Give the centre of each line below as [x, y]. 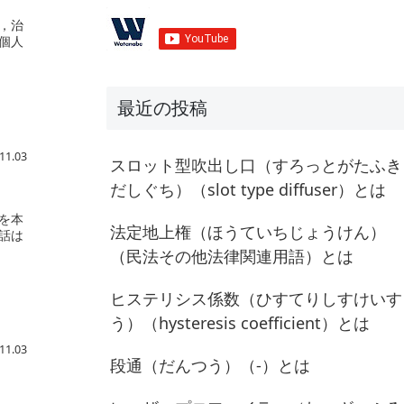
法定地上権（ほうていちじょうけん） [248, 231]
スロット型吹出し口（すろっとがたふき [256, 165]
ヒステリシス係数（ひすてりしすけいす [256, 298]
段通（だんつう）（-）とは [210, 365]
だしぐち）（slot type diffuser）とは [248, 189]
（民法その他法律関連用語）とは [232, 256]
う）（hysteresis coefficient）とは [240, 322]
